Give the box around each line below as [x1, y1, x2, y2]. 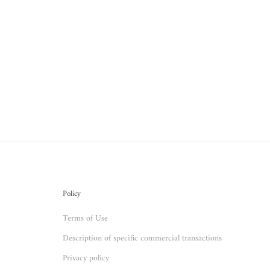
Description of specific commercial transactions [63, 231, 222, 246]
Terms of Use [63, 211, 108, 226]
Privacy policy [63, 251, 109, 266]
